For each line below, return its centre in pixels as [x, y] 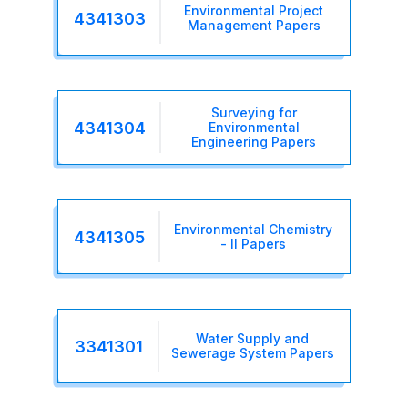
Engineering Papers [254, 142]
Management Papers [254, 25]
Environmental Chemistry [253, 229]
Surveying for [254, 113]
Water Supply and [253, 339]
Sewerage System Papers [252, 353]
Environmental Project [254, 11]
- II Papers [253, 244]
